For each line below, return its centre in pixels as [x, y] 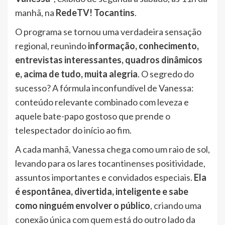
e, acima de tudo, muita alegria [76, 74]
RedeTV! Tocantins [95, 12]
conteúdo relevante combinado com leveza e [102, 102]
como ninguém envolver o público [83, 205]
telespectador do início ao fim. [73, 130]
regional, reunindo [51, 45]
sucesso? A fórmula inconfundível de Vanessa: [104, 88]
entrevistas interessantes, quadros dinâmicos [109, 60]
